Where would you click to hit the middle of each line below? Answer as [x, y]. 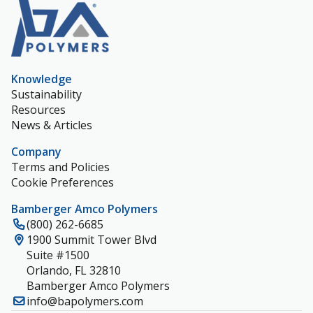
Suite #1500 [58, 255]
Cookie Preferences [63, 182]
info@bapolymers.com [85, 301]
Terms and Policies [60, 167]
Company [36, 152]
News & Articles [52, 125]
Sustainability [46, 94]
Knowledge [42, 79]
